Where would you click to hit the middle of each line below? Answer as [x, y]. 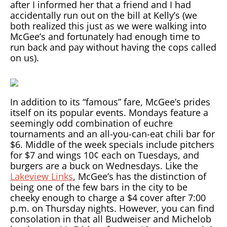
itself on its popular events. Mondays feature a [109, 112]
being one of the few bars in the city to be [99, 187]
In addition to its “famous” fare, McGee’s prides [110, 102]
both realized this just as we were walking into [108, 26]
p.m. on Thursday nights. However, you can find [112, 208]
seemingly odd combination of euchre [91, 123]
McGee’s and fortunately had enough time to [105, 36]
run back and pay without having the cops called [113, 47]
